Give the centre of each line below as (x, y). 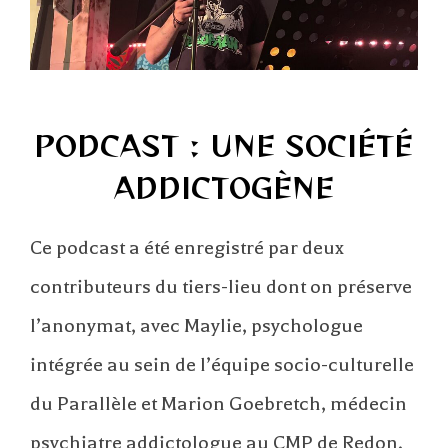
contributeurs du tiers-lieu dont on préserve (221, 286)
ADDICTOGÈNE (224, 186)
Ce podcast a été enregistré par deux (187, 247)
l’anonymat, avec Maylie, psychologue (196, 325)
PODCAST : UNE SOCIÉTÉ (223, 144)
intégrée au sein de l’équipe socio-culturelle (222, 364)
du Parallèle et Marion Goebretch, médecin (218, 403)
